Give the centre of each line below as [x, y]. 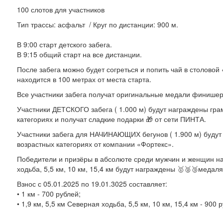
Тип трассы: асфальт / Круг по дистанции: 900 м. [97, 24]
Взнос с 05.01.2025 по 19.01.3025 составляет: [92, 184]
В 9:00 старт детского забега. [64, 44]
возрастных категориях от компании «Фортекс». [95, 144]
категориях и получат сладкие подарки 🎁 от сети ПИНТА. [111, 119]
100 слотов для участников [61, 9]
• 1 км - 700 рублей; [49, 194]
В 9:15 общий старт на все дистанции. [79, 54]
